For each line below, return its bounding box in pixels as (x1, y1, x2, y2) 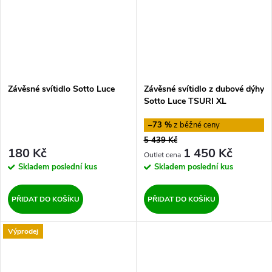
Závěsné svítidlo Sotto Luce (8, 83, 115, 95)
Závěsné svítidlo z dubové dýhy (143, 83, 264, 95)
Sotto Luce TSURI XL (143, 95, 226, 107)
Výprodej (8, 226, 38, 236)
